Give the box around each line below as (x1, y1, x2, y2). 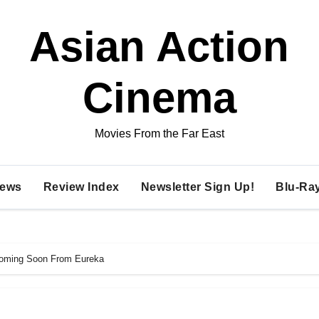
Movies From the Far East (94, 127, 224, 140)
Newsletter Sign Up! (140, 181, 254, 193)
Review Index (43, 181, 120, 193)
